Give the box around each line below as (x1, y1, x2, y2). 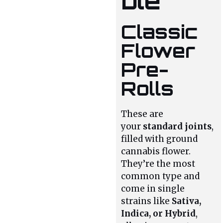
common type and (121, 170, 200, 182)
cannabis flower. (121, 145, 191, 157)
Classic (121, 19, 199, 43)
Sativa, (172, 195, 202, 207)
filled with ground (121, 133, 198, 144)
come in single (121, 183, 185, 194)
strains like (121, 195, 172, 207)
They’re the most (121, 158, 196, 169)
